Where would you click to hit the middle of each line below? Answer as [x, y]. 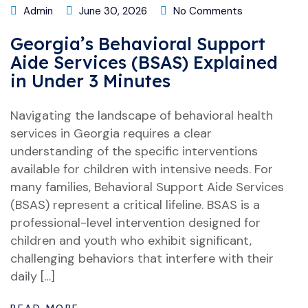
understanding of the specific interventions [134, 151]
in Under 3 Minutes [90, 81]
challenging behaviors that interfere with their [142, 258]
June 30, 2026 [112, 11]
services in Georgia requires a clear [111, 133]
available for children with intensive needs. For [142, 169]
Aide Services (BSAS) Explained [144, 62]
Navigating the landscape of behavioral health [142, 115]
